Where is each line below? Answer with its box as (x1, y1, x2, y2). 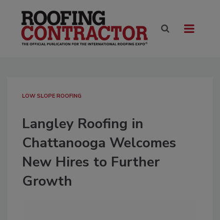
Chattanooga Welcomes (22, 134, 176, 153)
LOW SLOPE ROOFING (22, 92, 82, 100)
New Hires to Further (22, 153, 160, 172)
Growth (22, 172, 72, 191)
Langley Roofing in (22, 114, 143, 134)
